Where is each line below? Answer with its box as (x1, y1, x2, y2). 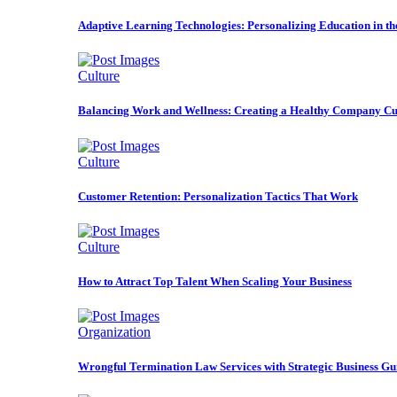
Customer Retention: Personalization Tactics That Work (78, 189, 358, 203)
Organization (78, 324, 151, 340)
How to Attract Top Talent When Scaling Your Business (78, 275, 352, 289)
